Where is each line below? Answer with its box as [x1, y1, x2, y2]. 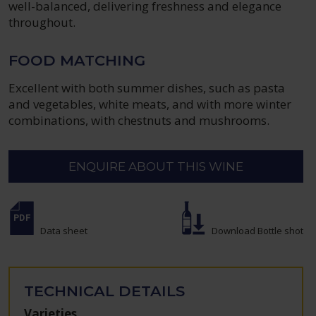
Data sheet [40, 224, 88, 237]
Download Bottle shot [211, 224, 303, 237]
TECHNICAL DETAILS [24, 281, 186, 300]
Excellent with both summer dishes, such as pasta [8, 80, 286, 96]
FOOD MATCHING [8, 51, 145, 69]
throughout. [8, 14, 76, 30]
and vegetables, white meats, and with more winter [8, 96, 292, 112]
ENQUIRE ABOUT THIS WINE [68, 159, 244, 174]
